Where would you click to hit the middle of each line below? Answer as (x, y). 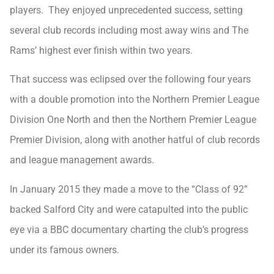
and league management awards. (82, 160)
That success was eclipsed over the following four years (130, 80)
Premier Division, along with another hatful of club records (135, 140)
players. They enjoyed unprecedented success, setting (126, 10)
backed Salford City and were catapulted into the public (129, 209)
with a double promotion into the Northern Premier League (135, 100)
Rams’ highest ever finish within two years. (101, 51)
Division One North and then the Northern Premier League (133, 120)
